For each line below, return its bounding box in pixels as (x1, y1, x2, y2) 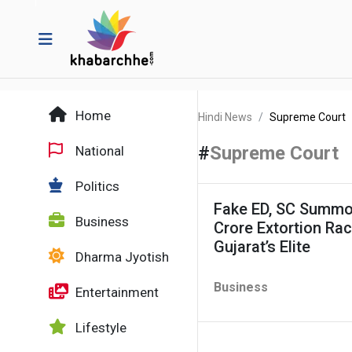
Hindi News (198, 111, 252, 123)
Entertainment (72, 284, 159, 300)
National (72, 143, 124, 159)
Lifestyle (72, 320, 126, 335)
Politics (72, 178, 119, 194)
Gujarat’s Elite (214, 237, 310, 256)
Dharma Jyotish (72, 249, 169, 265)
